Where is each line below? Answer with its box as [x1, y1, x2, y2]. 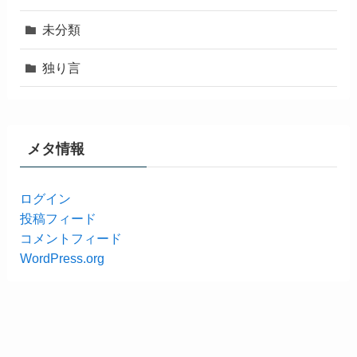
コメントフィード [19, 230, 122, 245]
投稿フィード [19, 210, 96, 226]
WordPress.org [19, 250, 104, 265]
